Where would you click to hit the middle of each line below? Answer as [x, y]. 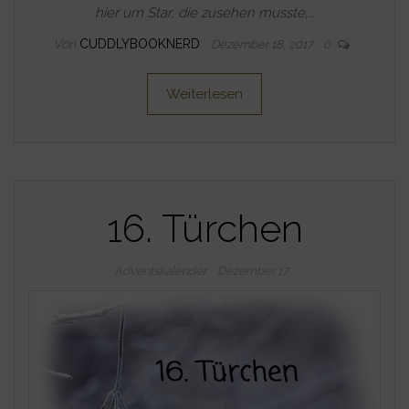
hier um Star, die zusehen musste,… [204, 12]
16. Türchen [204, 228]
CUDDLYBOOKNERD [141, 43]
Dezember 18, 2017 [263, 44]
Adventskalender [160, 270]
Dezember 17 [252, 270]
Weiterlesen [204, 94]
